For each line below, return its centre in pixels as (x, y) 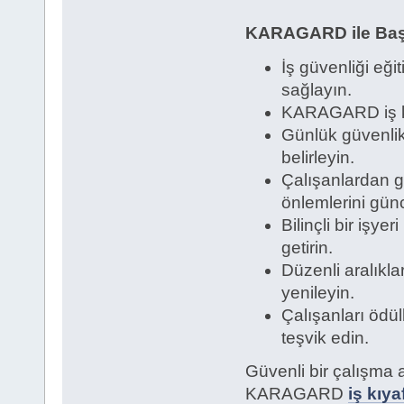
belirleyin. (317, 157)
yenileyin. (317, 292)
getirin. (307, 247)
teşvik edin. (325, 337)
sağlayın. (316, 89)
